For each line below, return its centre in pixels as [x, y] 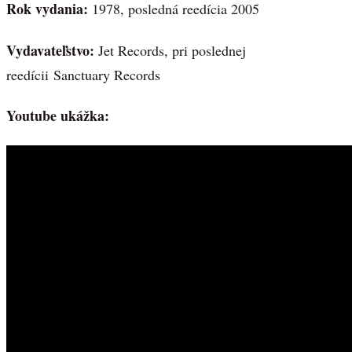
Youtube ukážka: [58, 116]
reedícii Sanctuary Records [83, 74]
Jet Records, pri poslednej [172, 50]
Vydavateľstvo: [52, 50]
